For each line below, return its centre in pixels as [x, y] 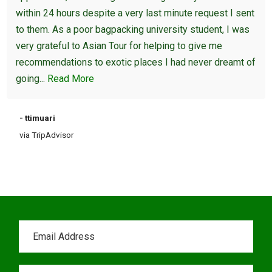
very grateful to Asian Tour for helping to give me [119, 46]
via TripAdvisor [47, 135]
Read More [71, 79]
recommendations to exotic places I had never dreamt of [136, 63]
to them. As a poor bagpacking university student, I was [133, 30]
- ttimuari [38, 118]
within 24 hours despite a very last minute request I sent [135, 13]
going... [32, 79]
